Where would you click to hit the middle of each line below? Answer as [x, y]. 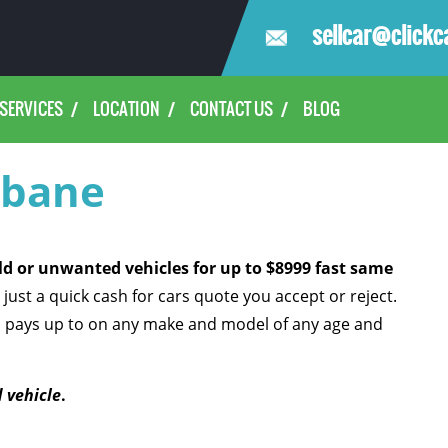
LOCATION [126, 109]
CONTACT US [231, 109]
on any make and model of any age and [235, 324]
